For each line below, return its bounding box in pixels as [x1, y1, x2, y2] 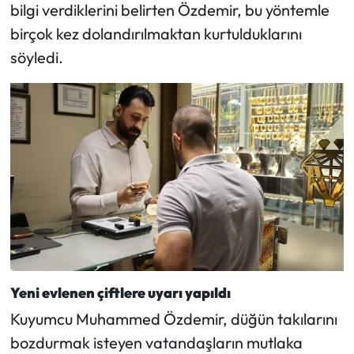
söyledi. [9, 47, 63, 68]
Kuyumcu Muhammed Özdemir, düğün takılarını [9, 309, 337, 330]
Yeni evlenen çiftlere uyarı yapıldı [9, 283, 231, 302]
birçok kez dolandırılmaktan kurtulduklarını [9, 24, 302, 44]
